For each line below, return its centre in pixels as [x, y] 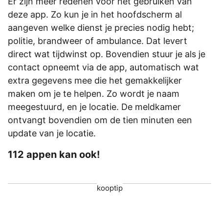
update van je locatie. [52, 133]
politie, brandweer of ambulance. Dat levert [98, 41]
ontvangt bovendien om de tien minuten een [100, 120]
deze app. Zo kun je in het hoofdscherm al [95, 14]
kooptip [109, 188]
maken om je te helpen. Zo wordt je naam [94, 93]
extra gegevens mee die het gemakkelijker [95, 80]
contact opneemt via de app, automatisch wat [103, 67]
